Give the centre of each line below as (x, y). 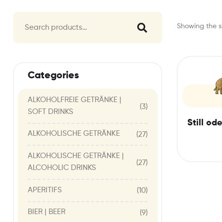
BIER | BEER (47, 212)
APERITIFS (45, 190)
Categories (53, 76)
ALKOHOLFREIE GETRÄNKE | (75, 100)
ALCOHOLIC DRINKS (62, 167)
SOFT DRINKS (51, 111)
